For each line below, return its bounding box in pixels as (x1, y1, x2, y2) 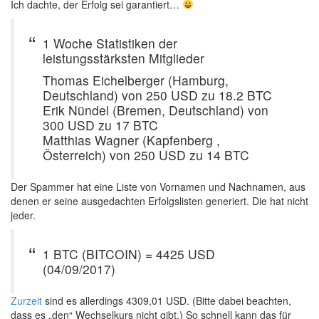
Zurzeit (11, 293, 42, 308)
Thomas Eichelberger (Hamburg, (43, 70, 229, 89)
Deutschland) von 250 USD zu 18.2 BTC (43, 85, 272, 104)
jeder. (11, 207, 36, 222)
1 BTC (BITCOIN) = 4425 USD (43, 244, 215, 263)
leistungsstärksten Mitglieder (43, 48, 204, 67)
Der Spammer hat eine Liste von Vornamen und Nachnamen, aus (11, 179, 305, 194)
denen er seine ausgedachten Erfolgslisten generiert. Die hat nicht (11, 193, 308, 208)
